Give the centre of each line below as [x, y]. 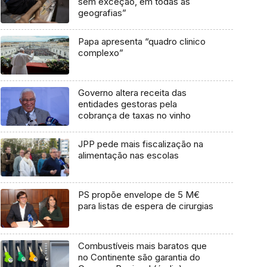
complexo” [100, 53]
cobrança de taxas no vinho [134, 115]
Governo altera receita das [132, 92]
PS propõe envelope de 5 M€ [139, 195]
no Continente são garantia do [139, 257]
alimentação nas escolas [128, 155]
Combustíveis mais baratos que [142, 246]
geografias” [102, 13]
